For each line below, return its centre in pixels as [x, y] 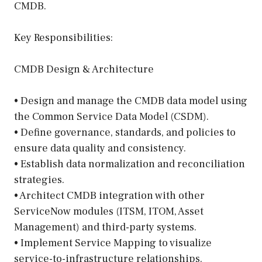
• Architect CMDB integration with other [109, 196]
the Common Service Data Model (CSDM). [111, 117]
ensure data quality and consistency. [100, 148]
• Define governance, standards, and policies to [125, 132]
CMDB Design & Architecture [84, 69]
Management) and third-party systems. [105, 227]
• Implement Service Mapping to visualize [113, 243]
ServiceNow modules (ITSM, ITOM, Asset [109, 211]
